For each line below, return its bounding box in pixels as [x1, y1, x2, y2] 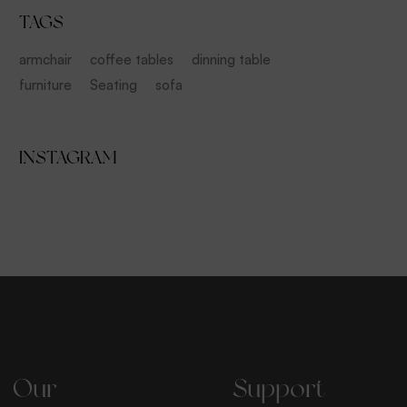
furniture [19, 76, 72, 94]
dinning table [192, 51, 271, 68]
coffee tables [90, 51, 174, 68]
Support [233, 372, 326, 403]
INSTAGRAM [19, 146, 116, 168]
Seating [90, 76, 137, 94]
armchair [19, 51, 72, 68]
